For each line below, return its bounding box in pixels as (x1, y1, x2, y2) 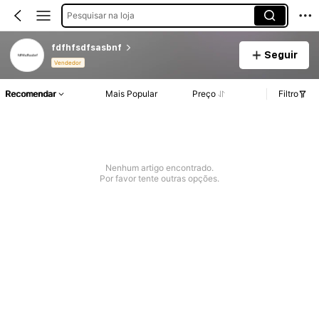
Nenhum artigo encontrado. (105, 162, 214, 174)
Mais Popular (105, 88, 157, 100)
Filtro (278, 88, 298, 100)
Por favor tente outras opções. (99, 173, 219, 184)
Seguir (263, 48, 298, 61)
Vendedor (54, 59, 82, 67)
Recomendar (5, 88, 56, 100)
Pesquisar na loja (66, 9, 135, 21)
